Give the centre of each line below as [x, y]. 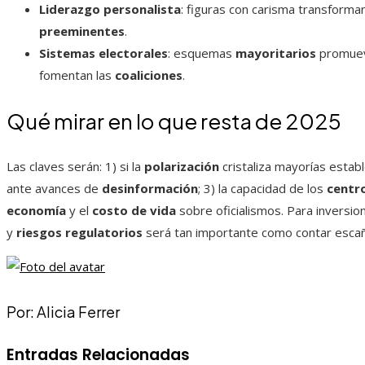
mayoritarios [276, 53]
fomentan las [77, 75]
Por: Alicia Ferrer [63, 312]
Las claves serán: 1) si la [75, 167]
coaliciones [149, 75]
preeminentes [82, 31]
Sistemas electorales [103, 53]
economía [36, 211]
